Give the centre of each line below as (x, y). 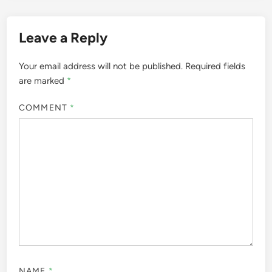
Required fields (216, 66)
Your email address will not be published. (101, 66)
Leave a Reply (63, 37)
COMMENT (44, 108)
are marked (43, 80)
